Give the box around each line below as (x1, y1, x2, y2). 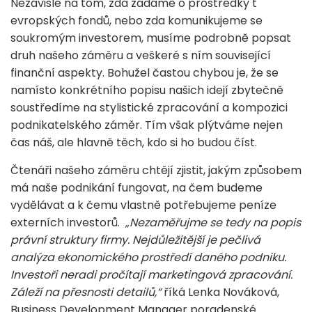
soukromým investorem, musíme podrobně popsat (10, 29, 291, 46)
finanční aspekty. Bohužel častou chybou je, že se (10, 64, 279, 81)
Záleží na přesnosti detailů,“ (10, 283, 161, 300)
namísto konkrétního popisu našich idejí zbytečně (10, 81, 283, 98)
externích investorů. (10, 214, 125, 231)
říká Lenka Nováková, (161, 283, 279, 300)
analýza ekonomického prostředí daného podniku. (10, 249, 286, 265)
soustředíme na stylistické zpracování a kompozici (10, 99, 288, 116)
